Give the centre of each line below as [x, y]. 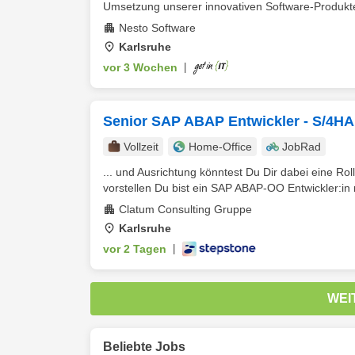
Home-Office [220, 147]
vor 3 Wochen [140, 67]
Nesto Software [157, 28]
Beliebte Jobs [144, 347]
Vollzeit [141, 147]
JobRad [302, 147]
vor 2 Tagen [135, 249]
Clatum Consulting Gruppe [185, 209]
